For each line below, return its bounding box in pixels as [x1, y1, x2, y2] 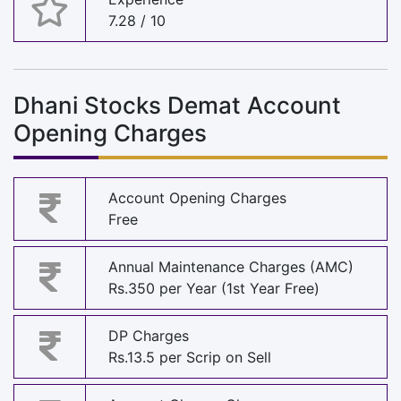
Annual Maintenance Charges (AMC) [108, 258, 354, 277]
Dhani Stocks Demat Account [13, 90, 341, 119]
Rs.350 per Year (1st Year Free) [108, 279, 320, 298]
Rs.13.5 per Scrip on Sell [108, 348, 271, 367]
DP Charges [108, 327, 189, 346]
